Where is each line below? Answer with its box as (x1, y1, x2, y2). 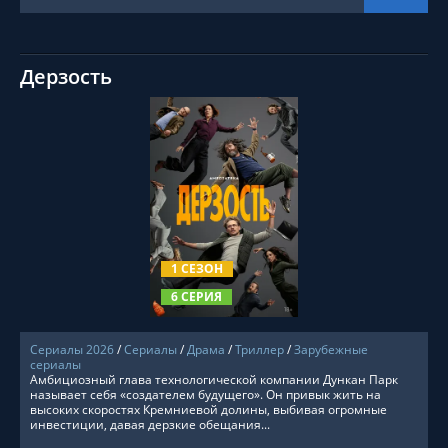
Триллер (235, 341, 284, 358)
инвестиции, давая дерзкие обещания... (30, 416, 270, 433)
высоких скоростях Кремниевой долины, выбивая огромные (30, 401, 387, 418)
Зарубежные (294, 341, 368, 358)
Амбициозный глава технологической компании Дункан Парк (30, 371, 398, 388)
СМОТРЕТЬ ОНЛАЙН (168, 224, 280, 239)
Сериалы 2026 (30, 341, 114, 358)
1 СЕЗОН (171, 260, 223, 277)
